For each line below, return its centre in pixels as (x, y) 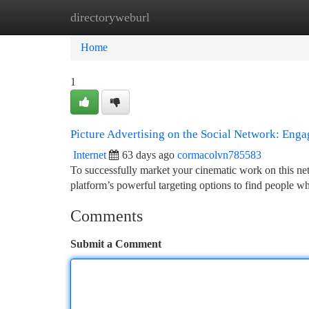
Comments (107, 216)
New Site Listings (178, 17)
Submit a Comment (116, 244)
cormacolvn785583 (219, 155)
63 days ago (148, 155)
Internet (90, 155)
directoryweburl (110, 17)
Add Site (257, 17)
